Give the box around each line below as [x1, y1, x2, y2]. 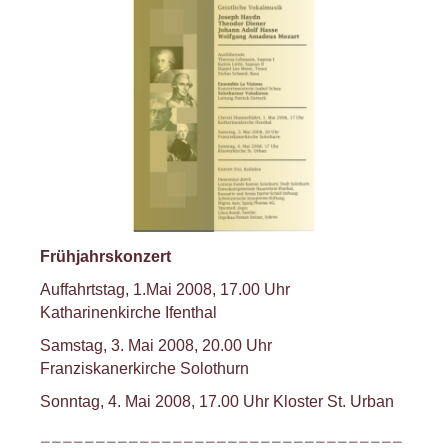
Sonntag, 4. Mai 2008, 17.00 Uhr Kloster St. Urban [40, 393, 398, 410]
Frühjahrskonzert [40, 248, 175, 265]
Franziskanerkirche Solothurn [40, 360, 249, 377]
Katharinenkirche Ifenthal [40, 304, 217, 321]
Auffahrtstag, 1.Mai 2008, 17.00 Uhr [40, 281, 290, 298]
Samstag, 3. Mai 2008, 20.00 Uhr [40, 337, 272, 354]
